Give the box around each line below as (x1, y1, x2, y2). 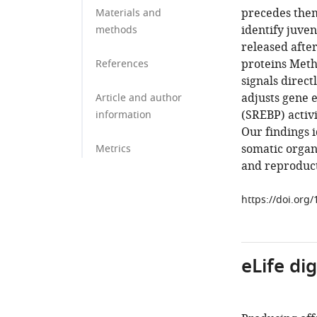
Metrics (96, 142, 131, 156)
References (96, 57, 149, 71)
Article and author (96, 91, 182, 105)
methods (96, 23, 137, 38)
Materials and (96, 6, 161, 21)
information (96, 108, 151, 122)
